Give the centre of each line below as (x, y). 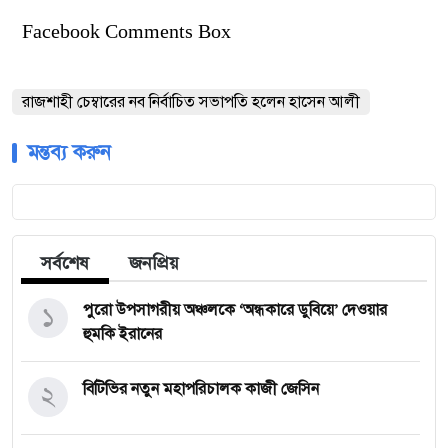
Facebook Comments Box (126, 30)
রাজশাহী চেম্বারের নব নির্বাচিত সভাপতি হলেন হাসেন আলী (191, 101)
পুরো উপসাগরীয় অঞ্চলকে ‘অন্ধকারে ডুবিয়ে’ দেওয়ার (235, 309)
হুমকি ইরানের (122, 333)
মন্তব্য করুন (69, 152)
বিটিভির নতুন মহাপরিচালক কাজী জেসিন (201, 388)
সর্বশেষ (65, 262)
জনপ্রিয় (154, 262)
